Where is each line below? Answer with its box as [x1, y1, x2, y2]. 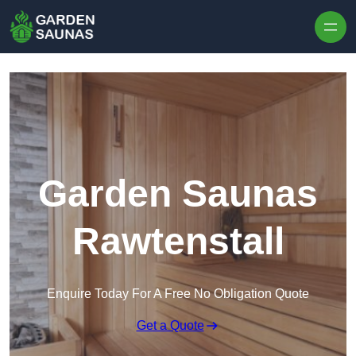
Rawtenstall [72, 220, 284, 263]
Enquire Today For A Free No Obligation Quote [47, 287, 309, 301]
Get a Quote [136, 319, 204, 333]
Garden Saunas [38, 172, 318, 215]
